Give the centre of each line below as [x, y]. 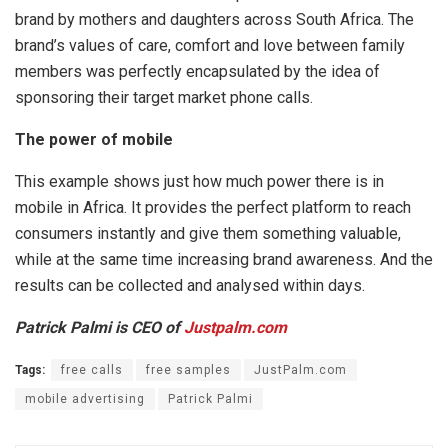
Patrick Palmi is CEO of [99, 327]
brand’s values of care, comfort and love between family [210, 45]
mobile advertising [85, 398]
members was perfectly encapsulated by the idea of [197, 71]
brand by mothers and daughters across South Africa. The [214, 19]
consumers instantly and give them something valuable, [208, 233]
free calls [92, 369]
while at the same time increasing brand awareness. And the [224, 259]
